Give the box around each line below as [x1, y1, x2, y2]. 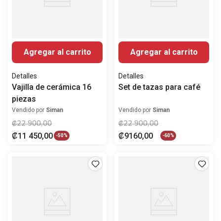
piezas [12, 94, 36, 104]
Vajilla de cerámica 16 [12, 82, 91, 92]
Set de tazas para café [118, 82, 200, 92]
